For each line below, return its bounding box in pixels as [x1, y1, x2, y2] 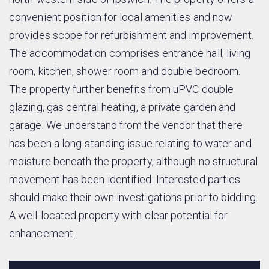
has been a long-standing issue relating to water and [9, 136, 252, 150]
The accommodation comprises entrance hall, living [9, 46, 251, 59]
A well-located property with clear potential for [9, 208, 228, 222]
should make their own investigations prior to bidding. [9, 190, 258, 204]
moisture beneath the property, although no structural [9, 154, 258, 168]
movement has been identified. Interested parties [9, 172, 241, 186]
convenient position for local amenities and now [9, 10, 233, 23]
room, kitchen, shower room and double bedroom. [9, 64, 241, 77]
